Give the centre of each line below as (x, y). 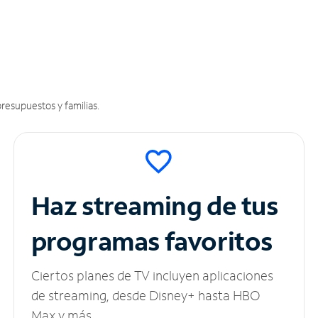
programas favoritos (152, 241)
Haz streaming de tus (157, 206)
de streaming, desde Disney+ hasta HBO (146, 296)
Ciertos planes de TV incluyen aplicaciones (152, 276)
